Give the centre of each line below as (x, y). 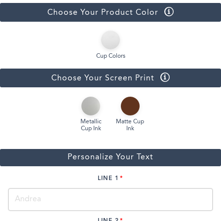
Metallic (91, 122)
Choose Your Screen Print (103, 79)
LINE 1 (109, 179)
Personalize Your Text (110, 158)
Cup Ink (91, 129)
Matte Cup (130, 122)
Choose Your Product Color (103, 13)
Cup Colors (110, 56)
